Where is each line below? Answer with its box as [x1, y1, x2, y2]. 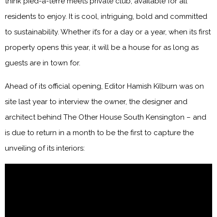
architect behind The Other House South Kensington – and [5, 112, 206, 122]
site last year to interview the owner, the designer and [5, 97, 187, 106]
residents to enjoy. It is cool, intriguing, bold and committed [5, 12, 207, 21]
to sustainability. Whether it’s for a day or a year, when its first [5, 27, 211, 36]
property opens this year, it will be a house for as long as [5, 43, 199, 52]
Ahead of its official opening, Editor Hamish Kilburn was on [5, 81, 204, 91]
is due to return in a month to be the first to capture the [5, 128, 194, 137]
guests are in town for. [5, 58, 80, 67]
